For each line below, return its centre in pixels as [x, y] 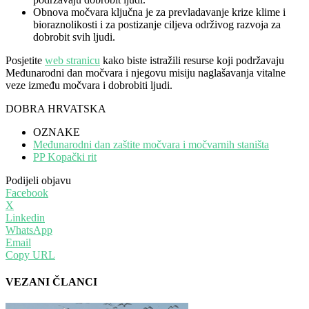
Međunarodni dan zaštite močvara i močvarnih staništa [151, 144]
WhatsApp [29, 230]
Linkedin [25, 217]
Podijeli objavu [38, 180]
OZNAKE [57, 132]
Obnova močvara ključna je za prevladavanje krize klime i [159, 12]
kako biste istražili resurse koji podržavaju [192, 60]
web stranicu [72, 60]
